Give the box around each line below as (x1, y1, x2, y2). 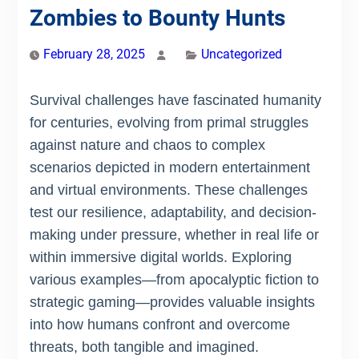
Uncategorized (200, 46, 282, 63)
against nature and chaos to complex (29, 137, 265, 154)
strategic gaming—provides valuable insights (29, 294, 315, 311)
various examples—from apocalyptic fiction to (29, 272, 319, 288)
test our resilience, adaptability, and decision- (29, 204, 317, 221)
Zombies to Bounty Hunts (29, 5, 285, 32)
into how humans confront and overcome (29, 317, 290, 333)
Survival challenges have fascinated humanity (29, 92, 321, 109)
